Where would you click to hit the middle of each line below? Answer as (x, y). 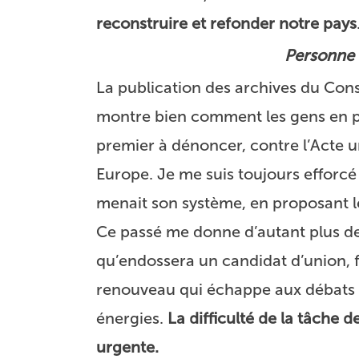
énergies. (132, 318)
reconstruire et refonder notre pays (226, 23)
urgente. (127, 347)
